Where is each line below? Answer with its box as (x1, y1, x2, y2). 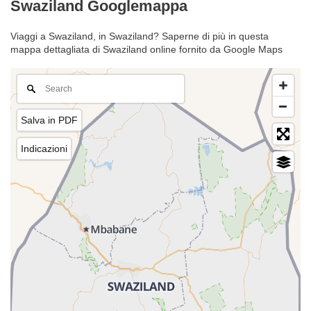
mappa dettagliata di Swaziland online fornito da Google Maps (10, 44, 283, 56)
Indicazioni (21, 143, 67, 155)
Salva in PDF (21, 115, 78, 126)
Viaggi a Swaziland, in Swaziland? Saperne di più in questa (10, 31, 269, 42)
